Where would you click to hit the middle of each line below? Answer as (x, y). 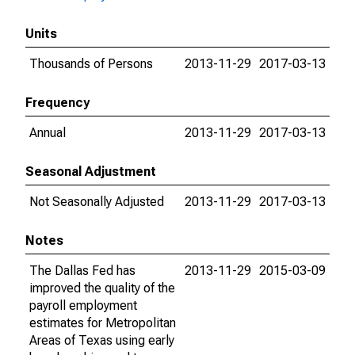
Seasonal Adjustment (91, 172)
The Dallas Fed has (82, 271)
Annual (48, 133)
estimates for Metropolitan (103, 323)
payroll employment (83, 305)
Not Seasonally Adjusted (97, 202)
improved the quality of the (102, 288)
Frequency (57, 103)
